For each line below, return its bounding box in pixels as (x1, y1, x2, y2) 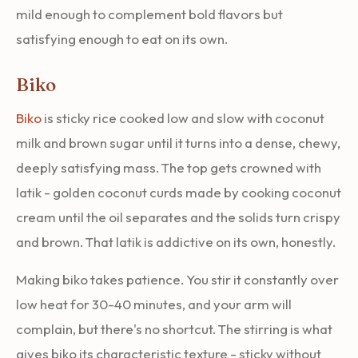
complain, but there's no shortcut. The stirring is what (16, 320, 332, 337)
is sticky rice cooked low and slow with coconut (42, 109, 324, 126)
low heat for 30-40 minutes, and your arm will (16, 295, 292, 312)
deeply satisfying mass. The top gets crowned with (16, 158, 321, 176)
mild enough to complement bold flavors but (16, 5, 283, 22)
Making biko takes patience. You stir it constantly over (16, 270, 339, 288)
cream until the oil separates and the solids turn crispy (16, 208, 340, 225)
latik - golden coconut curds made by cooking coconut (16, 183, 341, 201)
